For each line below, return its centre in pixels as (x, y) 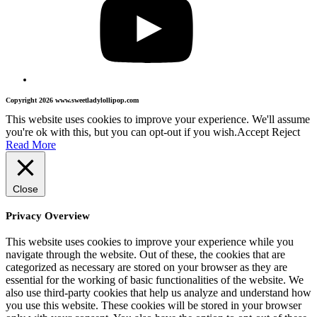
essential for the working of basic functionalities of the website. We (155, 280)
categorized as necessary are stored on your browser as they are (146, 267)
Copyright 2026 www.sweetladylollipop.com (72, 100)
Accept (253, 132)
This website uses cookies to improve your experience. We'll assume (158, 119)
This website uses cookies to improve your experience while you (150, 242)
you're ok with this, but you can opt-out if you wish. (121, 132)
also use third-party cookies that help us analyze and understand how (158, 293)
